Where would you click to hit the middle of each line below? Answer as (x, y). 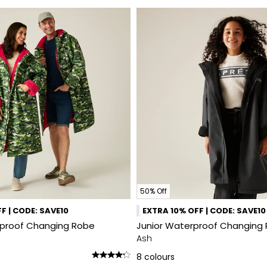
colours (159, 257)
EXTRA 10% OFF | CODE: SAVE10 (204, 211)
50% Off (153, 191)
